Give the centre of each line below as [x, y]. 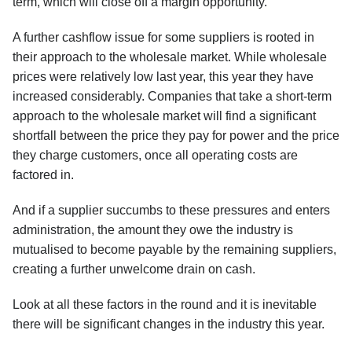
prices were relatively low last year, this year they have [163, 77]
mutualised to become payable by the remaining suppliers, [174, 249]
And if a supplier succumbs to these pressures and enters [171, 210]
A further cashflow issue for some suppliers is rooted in [163, 37]
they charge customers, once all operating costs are [155, 155]
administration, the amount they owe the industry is [153, 230]
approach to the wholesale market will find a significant [164, 116]
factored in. [43, 175]
